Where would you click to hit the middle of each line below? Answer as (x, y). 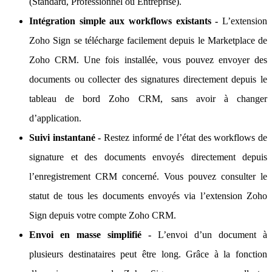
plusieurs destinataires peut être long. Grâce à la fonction (148, 254)
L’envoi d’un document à (212, 234)
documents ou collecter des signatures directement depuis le (148, 79)
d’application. (55, 118)
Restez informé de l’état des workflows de (185, 137)
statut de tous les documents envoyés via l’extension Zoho (148, 195)
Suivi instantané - (66, 137)
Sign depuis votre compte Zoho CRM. (103, 215)
